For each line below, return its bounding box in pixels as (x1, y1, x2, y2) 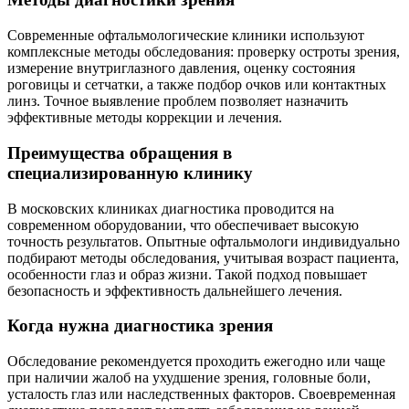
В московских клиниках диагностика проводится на (7, 200, 334, 216)
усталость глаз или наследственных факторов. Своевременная (7, 386, 395, 403)
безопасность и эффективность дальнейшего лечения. (7, 282, 342, 299)
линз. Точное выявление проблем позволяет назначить (7, 93, 348, 110)
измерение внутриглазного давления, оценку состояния (7, 60, 355, 77)
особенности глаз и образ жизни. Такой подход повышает (7, 266, 367, 282)
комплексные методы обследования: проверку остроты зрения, (7, 44, 400, 60)
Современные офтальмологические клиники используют (7, 27, 364, 44)
